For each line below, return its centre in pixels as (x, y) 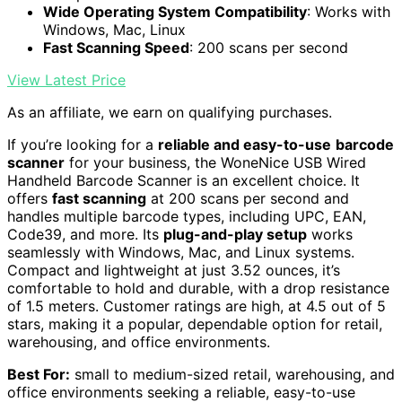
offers (30, 199)
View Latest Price (66, 80)
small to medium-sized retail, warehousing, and (232, 375)
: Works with (349, 12)
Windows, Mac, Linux (114, 30)
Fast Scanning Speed (116, 48)
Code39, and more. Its (85, 235)
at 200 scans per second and (248, 199)
